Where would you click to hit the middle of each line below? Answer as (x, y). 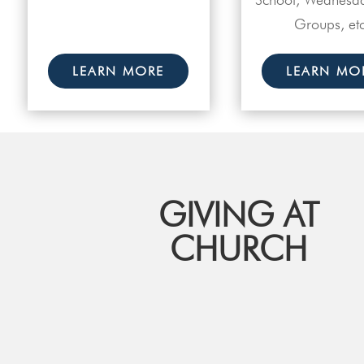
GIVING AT (238, 215)
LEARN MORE (119, 71)
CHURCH (239, 249)
